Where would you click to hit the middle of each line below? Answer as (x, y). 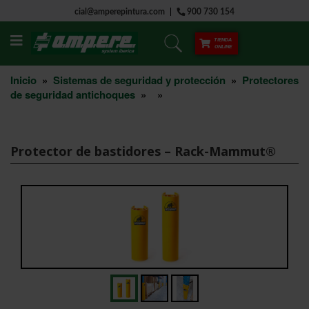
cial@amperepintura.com (120, 12)
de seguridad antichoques (73, 94)
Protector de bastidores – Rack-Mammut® (143, 151)
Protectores (270, 80)
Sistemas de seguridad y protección (139, 80)
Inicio (23, 80)
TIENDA (223, 39)
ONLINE (223, 46)
